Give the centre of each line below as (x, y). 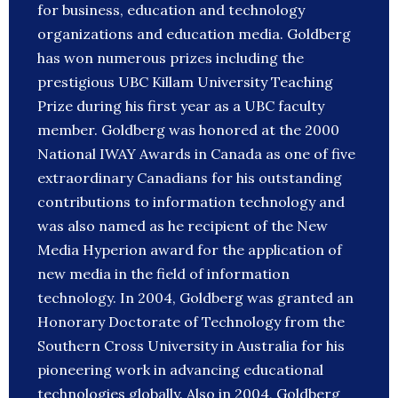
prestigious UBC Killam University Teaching (185, 82)
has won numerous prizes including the (171, 58)
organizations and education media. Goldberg (194, 34)
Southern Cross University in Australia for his (191, 346)
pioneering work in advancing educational (180, 370)
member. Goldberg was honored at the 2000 (188, 130)
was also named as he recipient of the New (183, 226)
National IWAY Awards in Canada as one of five (196, 154)
